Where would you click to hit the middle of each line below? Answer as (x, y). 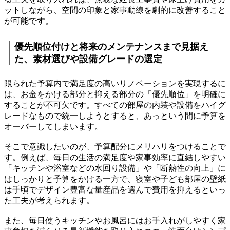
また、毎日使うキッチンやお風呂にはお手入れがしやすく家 (115, 221)
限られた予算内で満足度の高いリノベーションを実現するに (115, 84)
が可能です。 (29, 21)
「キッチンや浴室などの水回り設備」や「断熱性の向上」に (115, 168)
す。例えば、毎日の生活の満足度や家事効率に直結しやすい (115, 158)
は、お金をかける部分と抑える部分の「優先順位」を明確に (115, 94)
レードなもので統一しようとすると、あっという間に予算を (115, 116)
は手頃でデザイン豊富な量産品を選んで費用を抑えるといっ (115, 190)
